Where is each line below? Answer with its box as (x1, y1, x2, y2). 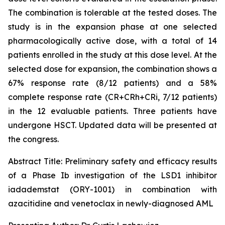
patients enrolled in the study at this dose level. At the (8, 50, 217, 60)
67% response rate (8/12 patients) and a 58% (8, 78, 217, 88)
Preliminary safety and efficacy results (65, 156, 217, 166)
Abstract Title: (8, 156, 65, 166)
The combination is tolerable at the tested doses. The (8, 8, 217, 18)
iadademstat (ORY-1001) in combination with (8, 184, 217, 194)
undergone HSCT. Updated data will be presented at (8, 120, 217, 130)
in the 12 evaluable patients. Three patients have (8, 106, 217, 116)
